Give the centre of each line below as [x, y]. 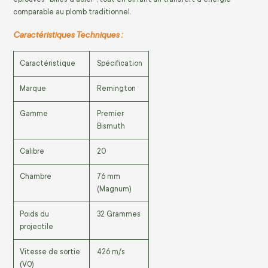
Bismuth [111, 127]
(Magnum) [114, 189]
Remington [116, 89]
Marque [33, 89]
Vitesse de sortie [50, 252]
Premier [110, 114]
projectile [36, 227]
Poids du [34, 214]
